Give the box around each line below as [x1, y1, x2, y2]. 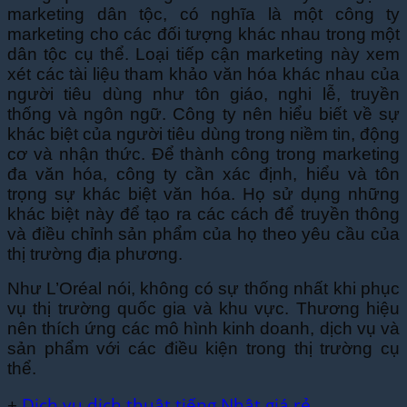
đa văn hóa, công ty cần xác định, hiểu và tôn [7, 164, 400, 184]
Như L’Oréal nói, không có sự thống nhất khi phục [7, 279, 400, 299]
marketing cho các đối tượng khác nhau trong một [7, 25, 400, 45]
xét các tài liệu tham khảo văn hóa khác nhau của [7, 65, 400, 84]
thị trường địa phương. [7, 244, 183, 264]
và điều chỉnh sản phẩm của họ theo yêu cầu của [7, 224, 400, 244]
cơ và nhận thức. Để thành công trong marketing [7, 144, 400, 164]
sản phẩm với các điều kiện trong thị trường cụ [7, 339, 400, 359]
